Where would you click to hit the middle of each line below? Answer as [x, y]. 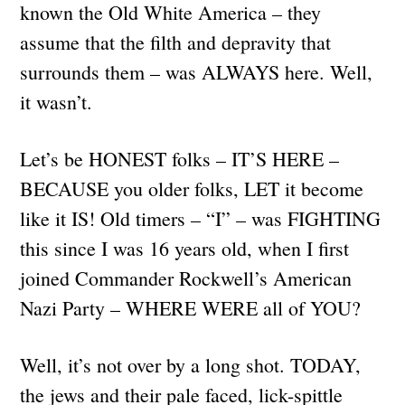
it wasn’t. [60, 101]
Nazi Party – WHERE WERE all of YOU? [194, 307]
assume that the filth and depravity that [176, 42]
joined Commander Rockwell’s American [186, 278]
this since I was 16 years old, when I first [185, 248]
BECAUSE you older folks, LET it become [192, 188]
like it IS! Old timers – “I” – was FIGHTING [201, 218]
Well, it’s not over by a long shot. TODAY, [191, 364]
